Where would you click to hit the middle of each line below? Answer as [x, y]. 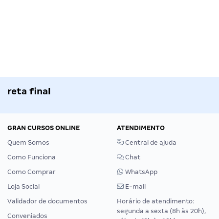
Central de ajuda [150, 142]
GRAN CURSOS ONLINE [44, 128]
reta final [29, 91]
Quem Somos [28, 142]
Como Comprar [32, 172]
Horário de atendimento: [156, 201]
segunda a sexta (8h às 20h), [162, 211]
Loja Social [23, 186]
